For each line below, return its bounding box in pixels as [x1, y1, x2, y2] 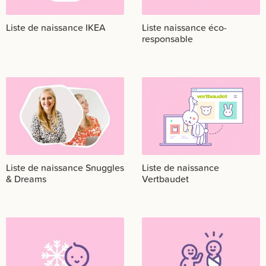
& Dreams [6, 172, 46, 186]
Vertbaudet [142, 172, 189, 186]
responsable [142, 31, 193, 46]
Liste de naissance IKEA [6, 20, 106, 35]
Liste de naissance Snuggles [6, 160, 124, 175]
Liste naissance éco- [142, 20, 227, 35]
